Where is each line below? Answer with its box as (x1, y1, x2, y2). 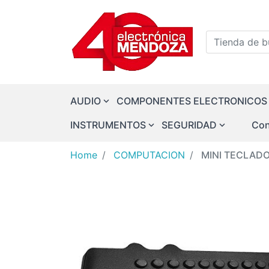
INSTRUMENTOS (70, 119, 146, 131)
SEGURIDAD (162, 119, 217, 131)
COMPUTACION (113, 149, 185, 161)
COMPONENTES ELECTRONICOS (116, 95, 267, 107)
